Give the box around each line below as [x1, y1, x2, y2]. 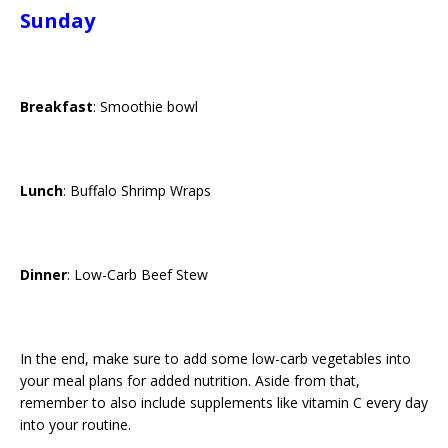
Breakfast [20, 97, 93, 116]
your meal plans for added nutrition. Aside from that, [20, 371, 360, 390]
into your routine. [20, 415, 131, 434]
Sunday [20, 7, 95, 34]
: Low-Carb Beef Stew [67, 265, 208, 284]
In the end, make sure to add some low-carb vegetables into [20, 349, 411, 368]
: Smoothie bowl [93, 97, 198, 116]
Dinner [20, 265, 67, 284]
